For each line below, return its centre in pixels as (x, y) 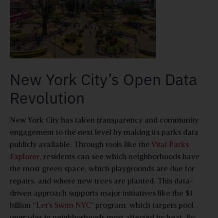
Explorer (25, 157)
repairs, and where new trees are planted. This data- (101, 181)
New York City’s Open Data (103, 79)
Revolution (47, 98)
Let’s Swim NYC (63, 206)
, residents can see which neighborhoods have (119, 157)
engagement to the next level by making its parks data (104, 133)
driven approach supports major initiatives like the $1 (101, 193)
